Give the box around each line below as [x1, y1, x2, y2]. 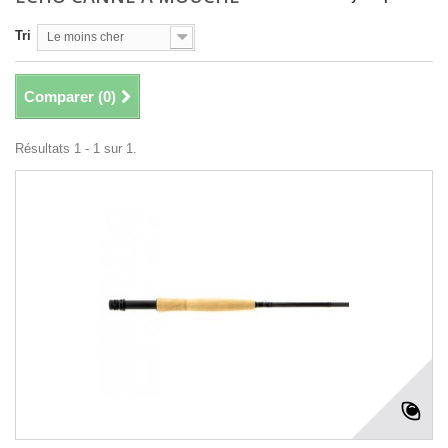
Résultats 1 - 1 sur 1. [15, 141, 137, 157]
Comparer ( [24, 88, 103, 106]
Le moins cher [47, 30, 124, 45]
